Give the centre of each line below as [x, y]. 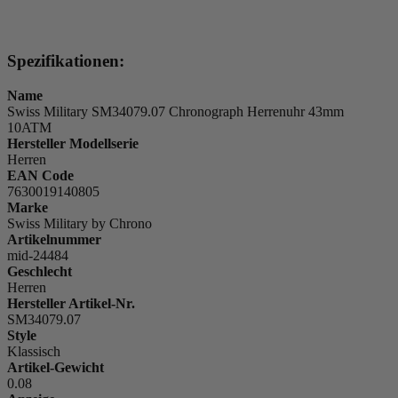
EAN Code [40, 175]
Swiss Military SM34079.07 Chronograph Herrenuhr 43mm [175, 111]
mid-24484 [38, 255]
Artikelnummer [54, 239]
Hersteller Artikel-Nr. [71, 303]
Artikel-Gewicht [56, 367]
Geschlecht [40, 271]
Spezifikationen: [66, 61]
